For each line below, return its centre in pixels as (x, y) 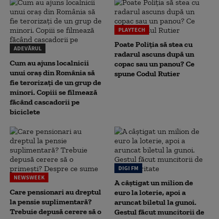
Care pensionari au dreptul (55, 192)
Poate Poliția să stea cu (153, 44)
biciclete (25, 112)
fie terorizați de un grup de (55, 82)
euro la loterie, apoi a (150, 192)
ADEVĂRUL (28, 48)
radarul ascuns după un (154, 54)
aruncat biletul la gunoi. (155, 202)
